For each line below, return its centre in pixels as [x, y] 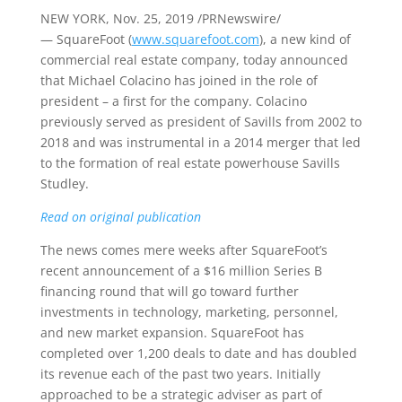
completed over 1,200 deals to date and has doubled [198, 353]
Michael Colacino [119, 80]
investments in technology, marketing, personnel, [189, 312]
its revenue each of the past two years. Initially [180, 374]
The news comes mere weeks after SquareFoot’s [184, 250]
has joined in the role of [244, 80]
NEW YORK [73, 18]
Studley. [64, 184]
